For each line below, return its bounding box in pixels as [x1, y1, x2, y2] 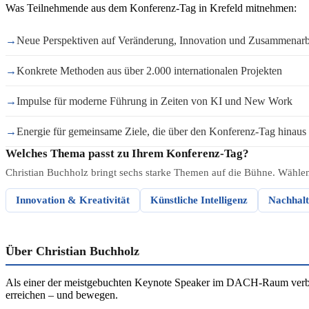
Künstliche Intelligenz [150, 195, 248, 206]
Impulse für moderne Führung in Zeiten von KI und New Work [17, 95, 292, 107]
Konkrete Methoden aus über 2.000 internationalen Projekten [17, 65, 282, 77]
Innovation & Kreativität [16, 195, 130, 206]
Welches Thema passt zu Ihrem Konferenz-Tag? [6, 147, 249, 160]
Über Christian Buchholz [6, 244, 139, 258]
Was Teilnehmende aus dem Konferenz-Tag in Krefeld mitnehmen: [6, 2, 297, 14]
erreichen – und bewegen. [6, 289, 118, 301]
